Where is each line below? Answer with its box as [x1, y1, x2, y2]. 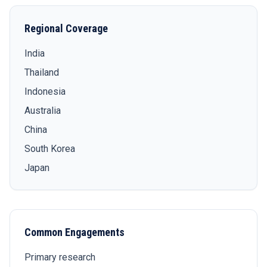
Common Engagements [24, 226, 125, 238]
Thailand [24, 67, 59, 78]
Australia [24, 105, 61, 116]
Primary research [24, 252, 95, 263]
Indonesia [24, 86, 66, 97]
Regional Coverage [24, 22, 108, 35]
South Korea [24, 143, 75, 154]
